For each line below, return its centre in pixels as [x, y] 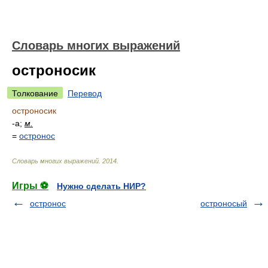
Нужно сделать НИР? [101, 186]
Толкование [35, 93]
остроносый [224, 203]
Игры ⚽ [30, 186]
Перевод [85, 93]
